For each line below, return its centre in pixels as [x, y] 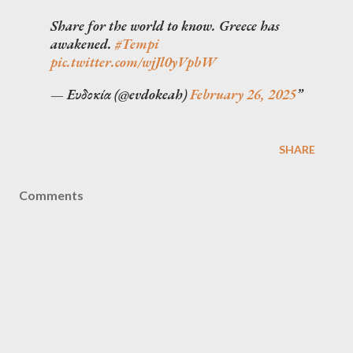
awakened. [83, 44]
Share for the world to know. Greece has [165, 26]
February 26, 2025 [243, 94]
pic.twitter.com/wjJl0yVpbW [134, 62]
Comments [51, 195]
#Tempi [137, 44]
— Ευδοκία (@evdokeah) [120, 94]
